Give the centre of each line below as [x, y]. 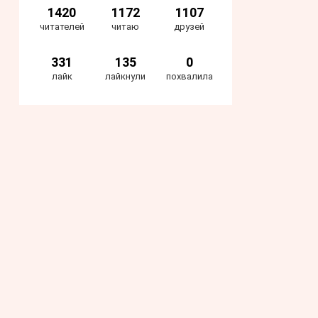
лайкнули [126, 77]
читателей [62, 27]
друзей [190, 27]
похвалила [189, 77]
